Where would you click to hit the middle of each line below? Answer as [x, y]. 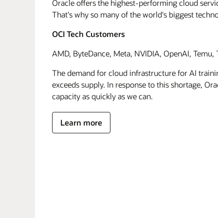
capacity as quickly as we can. [102, 96]
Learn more [81, 122]
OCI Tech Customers [89, 34]
